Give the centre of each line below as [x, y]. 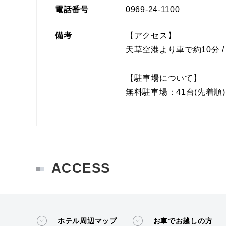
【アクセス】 [151, 36]
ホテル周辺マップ [87, 221]
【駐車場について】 [164, 78]
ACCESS [81, 168]
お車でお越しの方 [183, 221]
